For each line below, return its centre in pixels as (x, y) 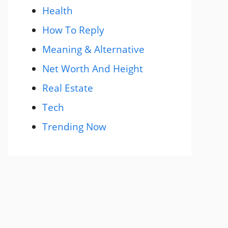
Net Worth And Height (93, 68)
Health (58, 10)
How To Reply (73, 30)
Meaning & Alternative (93, 49)
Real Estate (68, 88)
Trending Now (74, 126)
